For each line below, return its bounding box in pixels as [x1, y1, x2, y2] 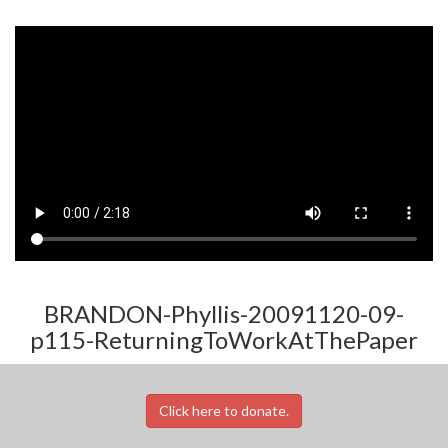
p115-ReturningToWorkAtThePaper [30, 324, 418, 354]
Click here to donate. [159, 401, 289, 419]
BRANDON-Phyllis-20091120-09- [44, 298, 404, 328]
